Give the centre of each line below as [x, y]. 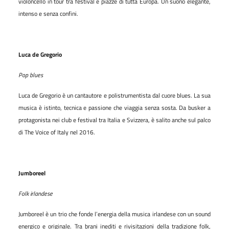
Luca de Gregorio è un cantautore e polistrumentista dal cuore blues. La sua [114, 95]
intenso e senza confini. [48, 13]
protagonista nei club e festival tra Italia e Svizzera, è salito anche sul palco [114, 120]
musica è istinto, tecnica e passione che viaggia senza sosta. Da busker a [114, 107]
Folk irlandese [36, 193]
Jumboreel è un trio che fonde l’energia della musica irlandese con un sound [114, 214]
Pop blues [31, 75]
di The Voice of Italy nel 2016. [57, 132]
